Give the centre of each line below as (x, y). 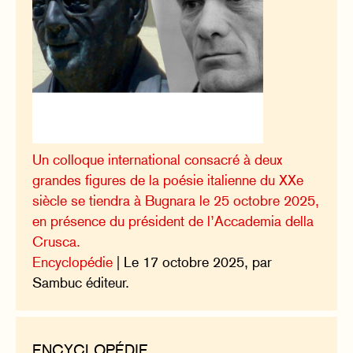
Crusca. (57, 242)
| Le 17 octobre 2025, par (193, 262)
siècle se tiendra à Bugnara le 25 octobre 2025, (176, 201)
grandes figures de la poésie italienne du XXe (168, 180)
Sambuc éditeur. (81, 283)
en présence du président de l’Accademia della (173, 221)
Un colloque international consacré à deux (158, 160)
